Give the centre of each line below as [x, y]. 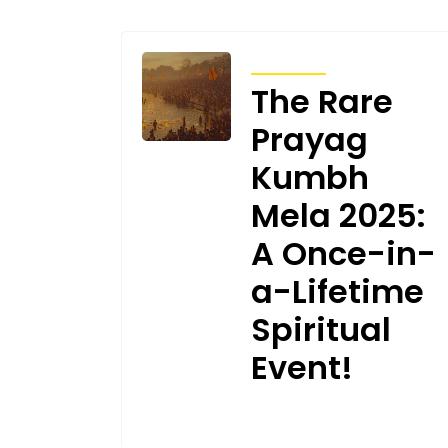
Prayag [309, 139]
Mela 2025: [338, 215]
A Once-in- [343, 253]
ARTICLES [288, 60]
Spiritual [320, 329]
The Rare [321, 101]
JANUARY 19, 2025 [214, 421]
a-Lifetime [337, 291]
